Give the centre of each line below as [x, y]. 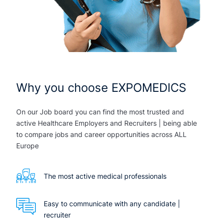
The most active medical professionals [105, 176]
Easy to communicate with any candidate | [112, 203]
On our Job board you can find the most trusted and [100, 111]
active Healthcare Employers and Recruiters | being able [107, 123]
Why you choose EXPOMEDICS [101, 87]
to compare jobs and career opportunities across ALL [101, 134]
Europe [27, 145]
